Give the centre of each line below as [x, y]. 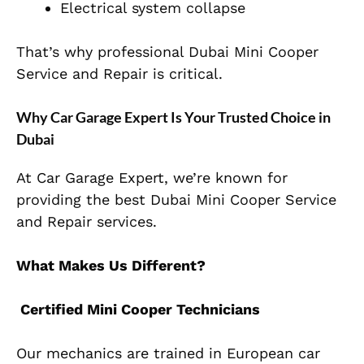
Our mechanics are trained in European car [168, 353]
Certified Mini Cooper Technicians [138, 310]
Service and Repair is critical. [119, 74]
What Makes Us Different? [111, 266]
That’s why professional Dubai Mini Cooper [167, 52]
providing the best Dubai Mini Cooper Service [176, 200]
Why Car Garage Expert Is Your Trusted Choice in [173, 117]
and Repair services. [87, 222]
